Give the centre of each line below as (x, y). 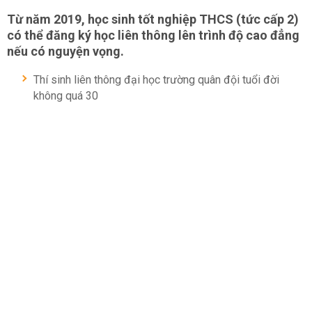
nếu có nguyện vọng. (65, 51)
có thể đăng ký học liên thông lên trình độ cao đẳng (153, 35)
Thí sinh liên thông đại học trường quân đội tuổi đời (156, 80)
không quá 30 (66, 96)
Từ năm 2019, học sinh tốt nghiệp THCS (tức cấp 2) (153, 19)
